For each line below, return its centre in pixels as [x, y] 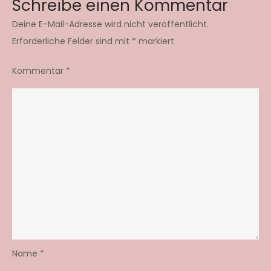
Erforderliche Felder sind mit [72, 41]
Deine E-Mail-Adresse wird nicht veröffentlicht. [110, 24]
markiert [155, 41]
